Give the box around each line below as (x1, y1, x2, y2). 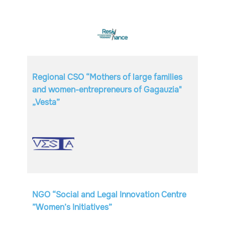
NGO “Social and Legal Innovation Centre (32, 189, 186, 200)
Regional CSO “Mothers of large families (32, 72, 182, 82)
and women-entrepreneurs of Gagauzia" (32, 84, 182, 95)
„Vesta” (32, 97, 60, 107)
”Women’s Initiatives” (32, 202, 112, 212)
